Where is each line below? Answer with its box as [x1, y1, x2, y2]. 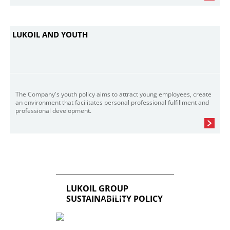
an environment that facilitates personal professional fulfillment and [15, 98, 209, 107]
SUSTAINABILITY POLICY [66, 193, 163, 204]
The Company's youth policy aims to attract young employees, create [15, 90, 212, 99]
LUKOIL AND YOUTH [12, 29, 88, 40]
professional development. [15, 106, 91, 115]
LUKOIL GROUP [66, 183, 128, 194]
